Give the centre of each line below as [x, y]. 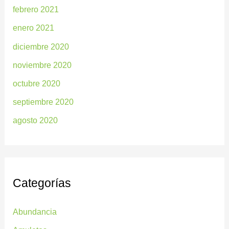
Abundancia [35, 211]
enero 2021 [34, 28]
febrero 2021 [36, 9]
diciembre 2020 [41, 46]
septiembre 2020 [43, 101]
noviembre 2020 [42, 65]
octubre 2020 [37, 83]
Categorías [42, 183]
